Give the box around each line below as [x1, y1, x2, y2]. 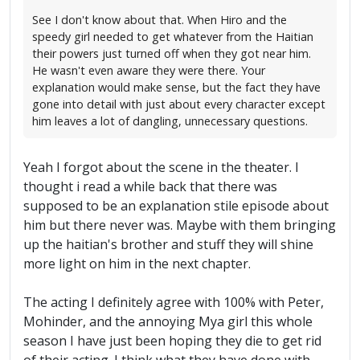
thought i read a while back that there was [23, 178, 277, 196]
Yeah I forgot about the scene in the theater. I [23, 158, 299, 177]
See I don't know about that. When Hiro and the [32, 12, 287, 28]
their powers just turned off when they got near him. [32, 46, 311, 62]
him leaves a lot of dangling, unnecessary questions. [32, 113, 308, 129]
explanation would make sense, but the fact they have [32, 80, 321, 96]
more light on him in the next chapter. [23, 255, 251, 273]
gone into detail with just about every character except [32, 96, 325, 112]
